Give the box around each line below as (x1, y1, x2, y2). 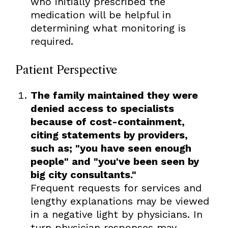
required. (30, 35, 73, 47)
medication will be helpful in (30, 8, 171, 21)
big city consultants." (30, 168, 136, 181)
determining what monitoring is (30, 21, 186, 34)
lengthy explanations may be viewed (30, 194, 209, 207)
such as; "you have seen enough (30, 141, 191, 154)
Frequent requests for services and (30, 181, 202, 194)
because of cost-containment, (30, 115, 185, 128)
